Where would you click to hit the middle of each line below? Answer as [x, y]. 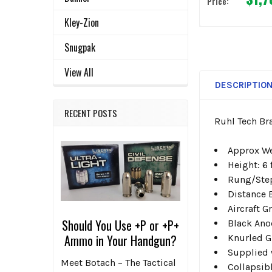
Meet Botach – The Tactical [118, 263]
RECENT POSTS [91, 113]
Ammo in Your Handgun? [121, 241]
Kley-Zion [82, 23]
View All [79, 73]
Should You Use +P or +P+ [121, 226]
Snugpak [80, 48]
